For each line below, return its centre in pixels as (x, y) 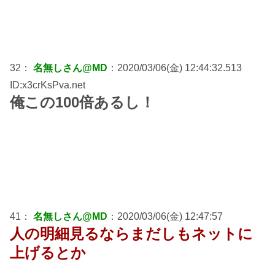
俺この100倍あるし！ (82, 102)
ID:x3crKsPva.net (48, 85)
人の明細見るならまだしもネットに (131, 233)
